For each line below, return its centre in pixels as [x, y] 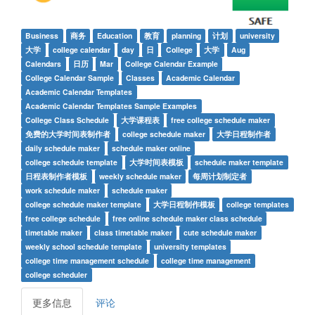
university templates [190, 246]
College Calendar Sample [70, 77]
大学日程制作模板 [184, 204]
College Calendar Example [172, 63]
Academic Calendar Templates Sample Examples [111, 105]
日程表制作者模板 [57, 176]
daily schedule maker [63, 148]
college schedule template [72, 162]
